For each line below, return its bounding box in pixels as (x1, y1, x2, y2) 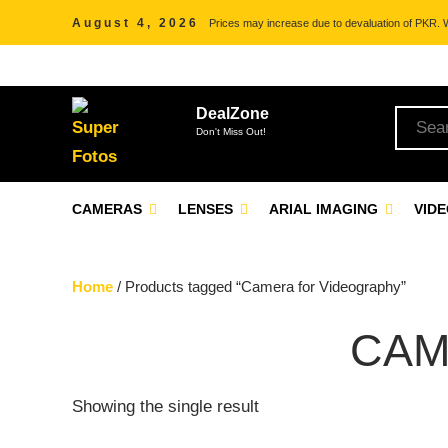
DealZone (196, 105, 269, 122)
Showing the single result (72, 397, 259, 416)
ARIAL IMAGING (269, 201, 382, 217)
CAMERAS (72, 201, 146, 217)
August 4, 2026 (72, 16, 199, 30)
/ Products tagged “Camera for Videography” (113, 278, 406, 295)
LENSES (178, 201, 237, 217)
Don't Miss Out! (196, 126, 266, 137)
